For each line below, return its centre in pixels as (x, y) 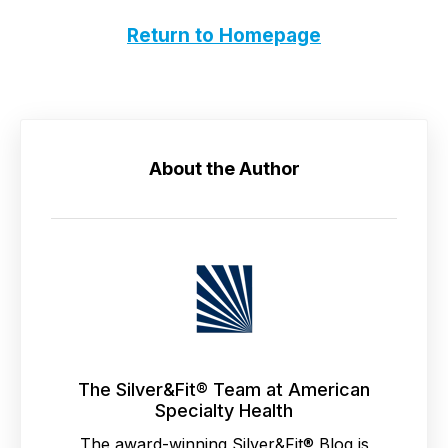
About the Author (224, 168)
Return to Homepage (224, 35)
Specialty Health (224, 410)
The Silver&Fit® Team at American (224, 389)
